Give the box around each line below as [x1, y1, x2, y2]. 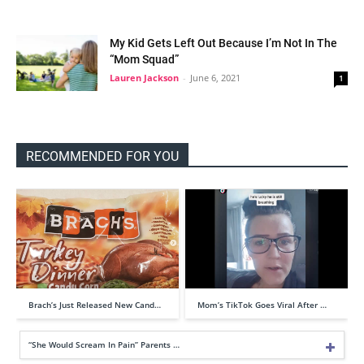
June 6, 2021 [190, 71, 240, 84]
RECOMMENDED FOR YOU [26, 149, 179, 164]
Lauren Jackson [110, 71, 179, 84]
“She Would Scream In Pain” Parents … [28, 339, 180, 351]
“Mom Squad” [110, 53, 179, 66]
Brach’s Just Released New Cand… [28, 299, 161, 311]
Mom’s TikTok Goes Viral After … [197, 299, 327, 311]
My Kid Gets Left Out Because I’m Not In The [110, 37, 337, 50]
